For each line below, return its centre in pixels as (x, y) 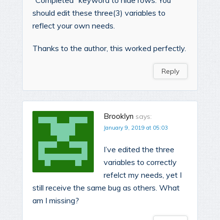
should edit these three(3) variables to (99, 13)
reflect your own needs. (74, 26)
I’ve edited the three (139, 150)
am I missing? (56, 201)
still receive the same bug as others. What (106, 188)
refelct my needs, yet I (143, 175)
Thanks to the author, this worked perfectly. (109, 48)
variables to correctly (140, 162)
